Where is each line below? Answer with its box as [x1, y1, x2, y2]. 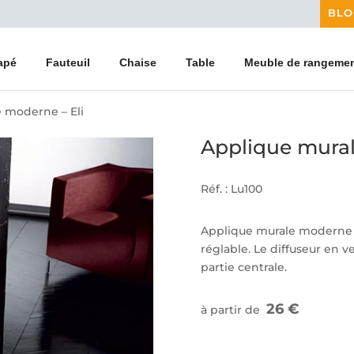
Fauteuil [46, 55, 90, 69]
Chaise [119, 55, 156, 69]
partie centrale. [200, 260, 287, 275]
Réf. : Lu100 [200, 182, 262, 197]
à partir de [200, 302, 266, 317]
